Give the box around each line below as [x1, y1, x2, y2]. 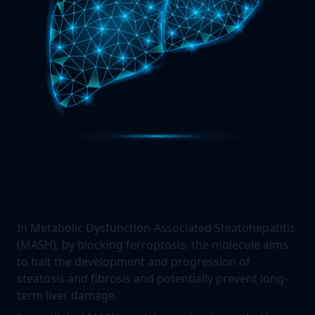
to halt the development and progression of [17, 254, 250, 269]
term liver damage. [17, 288, 117, 303]
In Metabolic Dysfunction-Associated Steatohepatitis [17, 220, 295, 236]
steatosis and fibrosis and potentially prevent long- [17, 271, 288, 286]
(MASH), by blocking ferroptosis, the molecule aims [17, 237, 288, 252]
